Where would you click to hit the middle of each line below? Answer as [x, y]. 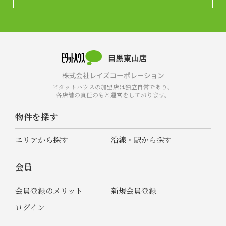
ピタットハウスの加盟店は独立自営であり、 [113, 87]
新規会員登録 [134, 190]
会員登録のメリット [49, 190]
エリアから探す [41, 140]
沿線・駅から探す [142, 140]
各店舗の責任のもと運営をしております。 [113, 95]
